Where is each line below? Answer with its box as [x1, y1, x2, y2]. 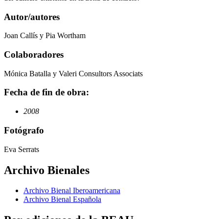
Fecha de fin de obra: [4, 87, 89, 98]
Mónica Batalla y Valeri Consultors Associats [4, 69, 143, 78]
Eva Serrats [4, 145, 39, 153]
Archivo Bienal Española [23, 195, 101, 204]
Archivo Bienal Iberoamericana [23, 186, 120, 195]
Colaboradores [4, 49, 64, 60]
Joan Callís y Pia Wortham [4, 31, 86, 40]
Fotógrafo [4, 125, 44, 135]
